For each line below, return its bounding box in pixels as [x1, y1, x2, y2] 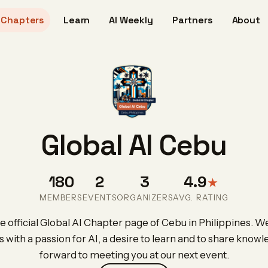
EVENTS [82, 193, 117, 202]
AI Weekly [109, 14, 153, 26]
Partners [172, 14, 213, 26]
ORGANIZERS [116, 193, 173, 202]
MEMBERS [39, 193, 83, 202]
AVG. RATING [173, 193, 229, 202]
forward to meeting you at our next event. [39, 249, 229, 261]
